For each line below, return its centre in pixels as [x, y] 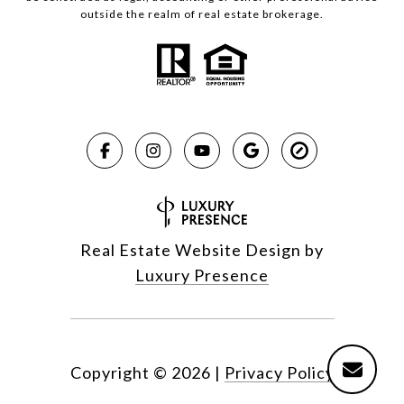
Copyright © [119, 372]
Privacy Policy [279, 372]
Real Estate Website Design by [202, 249]
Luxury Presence [202, 275]
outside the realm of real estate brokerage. [202, 14]
